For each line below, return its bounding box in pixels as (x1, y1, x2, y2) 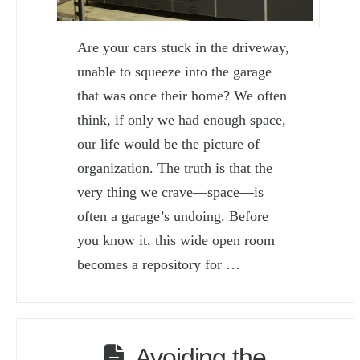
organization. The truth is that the (77, 160, 273, 177)
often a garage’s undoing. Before (77, 208, 269, 225)
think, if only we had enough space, (77, 112, 287, 129)
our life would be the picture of (77, 136, 260, 153)
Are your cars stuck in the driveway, (77, 39, 290, 56)
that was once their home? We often (77, 88, 288, 104)
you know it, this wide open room (77, 232, 276, 249)
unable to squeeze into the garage (77, 63, 272, 80)
